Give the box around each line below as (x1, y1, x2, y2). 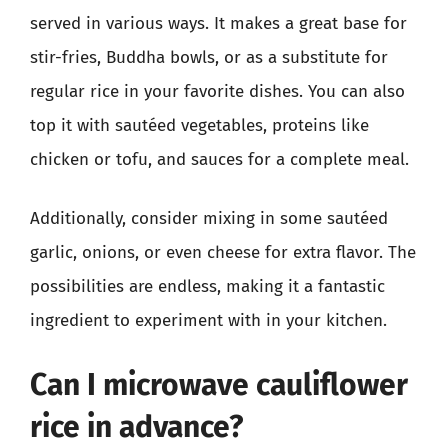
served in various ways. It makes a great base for (30, 12, 407, 34)
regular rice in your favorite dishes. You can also (30, 80, 405, 102)
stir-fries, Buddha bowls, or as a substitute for (30, 46, 388, 68)
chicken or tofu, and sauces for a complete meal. (30, 148, 409, 170)
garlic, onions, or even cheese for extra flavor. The (30, 242, 416, 263)
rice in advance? (30, 408, 243, 445)
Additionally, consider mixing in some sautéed (30, 208, 388, 229)
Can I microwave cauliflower (30, 366, 408, 403)
